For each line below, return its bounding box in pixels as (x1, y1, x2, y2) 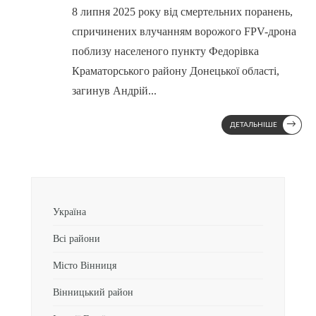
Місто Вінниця (53, 260, 116, 271)
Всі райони (53, 233, 100, 244)
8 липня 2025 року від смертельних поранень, (71, 6, 293, 18)
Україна (53, 206, 86, 217)
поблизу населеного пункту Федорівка (71, 45, 259, 57)
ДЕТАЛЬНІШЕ (230, 121, 277, 128)
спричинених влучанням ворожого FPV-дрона (71, 25, 296, 37)
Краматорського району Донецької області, (71, 65, 279, 77)
